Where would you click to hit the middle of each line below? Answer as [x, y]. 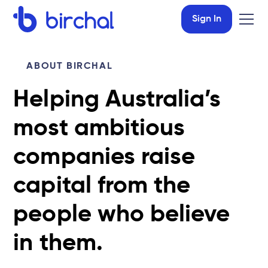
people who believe [122, 215]
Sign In [206, 19]
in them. [58, 243]
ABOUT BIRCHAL [70, 66]
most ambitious [99, 129]
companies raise [104, 157]
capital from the [102, 186]
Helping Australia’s [117, 100]
